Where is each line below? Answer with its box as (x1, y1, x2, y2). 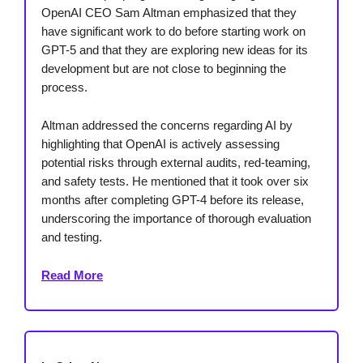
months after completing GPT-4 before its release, (41, 193, 304, 207)
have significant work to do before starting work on (41, 24, 305, 39)
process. (41, 80, 88, 95)
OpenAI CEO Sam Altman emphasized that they (41, 6, 297, 20)
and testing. (41, 230, 102, 245)
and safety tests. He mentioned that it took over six (41, 174, 309, 189)
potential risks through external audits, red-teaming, (41, 156, 310, 170)
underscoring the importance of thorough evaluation (41, 211, 311, 226)
